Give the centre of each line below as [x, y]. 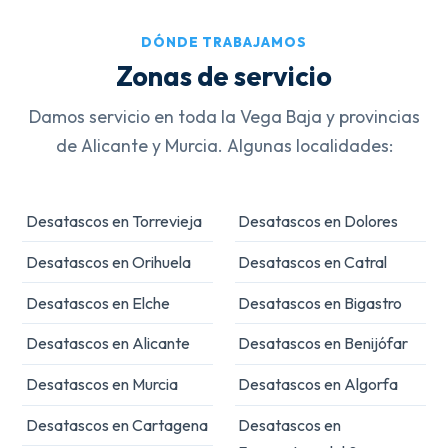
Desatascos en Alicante [107, 343]
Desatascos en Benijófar [323, 343]
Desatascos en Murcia [101, 384]
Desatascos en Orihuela [108, 261]
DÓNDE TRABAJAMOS [224, 42]
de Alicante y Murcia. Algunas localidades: [224, 146]
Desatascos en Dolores [318, 221]
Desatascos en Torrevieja [113, 221]
